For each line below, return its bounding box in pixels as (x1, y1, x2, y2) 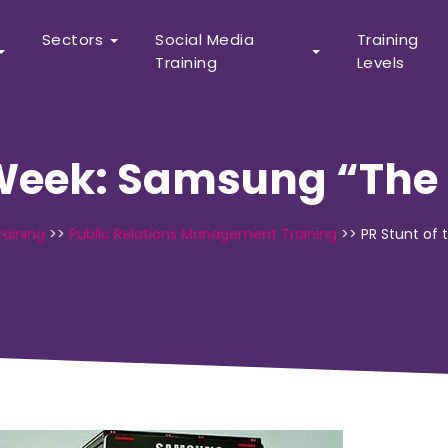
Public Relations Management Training (69, 224, 337, 244)
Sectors (41, 29, 104, 50)
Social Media (155, 29, 255, 50)
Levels (356, 52, 405, 73)
